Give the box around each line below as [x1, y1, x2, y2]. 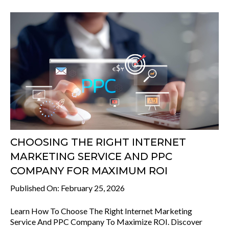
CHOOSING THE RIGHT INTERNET [10, 135, 186, 148]
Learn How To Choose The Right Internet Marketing [10, 205, 192, 216]
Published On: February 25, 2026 [10, 182, 125, 193]
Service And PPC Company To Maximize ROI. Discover [10, 216, 202, 226]
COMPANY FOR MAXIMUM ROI [10, 164, 168, 177]
